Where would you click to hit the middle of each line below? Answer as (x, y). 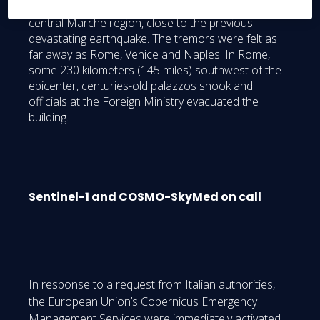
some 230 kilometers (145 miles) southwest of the (155, 70)
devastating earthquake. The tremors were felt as (153, 39)
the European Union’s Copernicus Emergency (143, 302)
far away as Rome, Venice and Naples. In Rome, (149, 55)
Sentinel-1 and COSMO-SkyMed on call (145, 197)
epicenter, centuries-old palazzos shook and (141, 86)
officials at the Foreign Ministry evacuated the (144, 102)
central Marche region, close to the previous (141, 23)
